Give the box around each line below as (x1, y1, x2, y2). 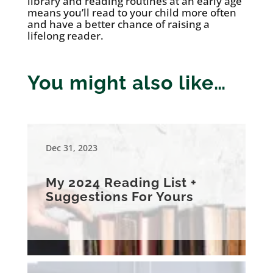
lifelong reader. (27, 29, 104, 43)
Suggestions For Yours (45, 189, 193, 205)
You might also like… (27, 71, 226, 94)
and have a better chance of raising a (27, 17, 210, 32)
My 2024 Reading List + (45, 175, 197, 191)
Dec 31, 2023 (45, 142, 97, 154)
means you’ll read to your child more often (27, 5, 236, 20)
